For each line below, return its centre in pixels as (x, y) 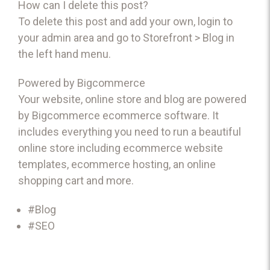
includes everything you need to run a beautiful (130, 131)
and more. (109, 180)
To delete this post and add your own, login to (125, 21)
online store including (71, 148)
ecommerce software (155, 115)
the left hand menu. (64, 54)
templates (42, 164)
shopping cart (51, 180)
